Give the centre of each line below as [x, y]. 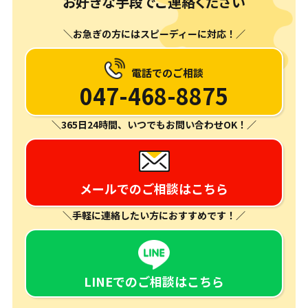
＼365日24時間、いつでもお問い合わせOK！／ [154, 125]
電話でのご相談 [167, 73]
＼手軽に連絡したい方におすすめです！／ [154, 216]
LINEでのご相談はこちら [154, 281]
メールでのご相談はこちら [154, 189]
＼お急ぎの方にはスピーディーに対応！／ [154, 34]
